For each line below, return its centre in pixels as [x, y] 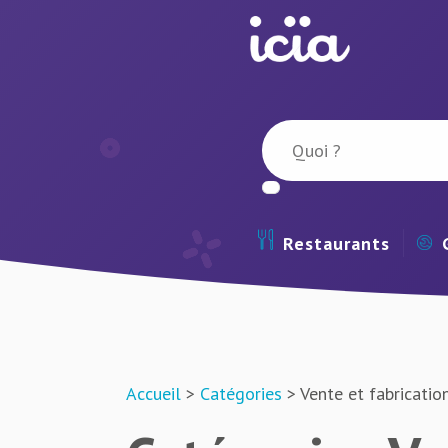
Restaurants [336, 244]
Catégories [241, 393]
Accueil [153, 393]
